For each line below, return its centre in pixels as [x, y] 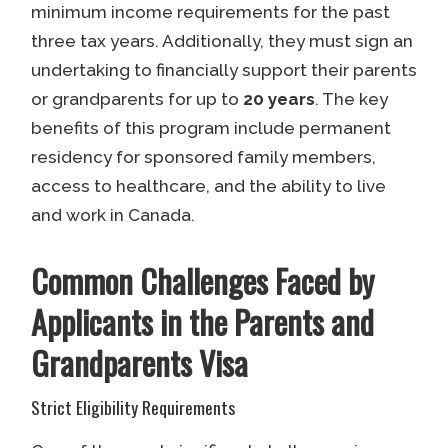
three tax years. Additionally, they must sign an [221, 41]
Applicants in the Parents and [202, 322]
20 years [278, 99]
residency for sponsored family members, [203, 157]
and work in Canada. [112, 215]
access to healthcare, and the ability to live [208, 186]
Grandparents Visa [139, 363]
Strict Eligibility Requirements [132, 407]
